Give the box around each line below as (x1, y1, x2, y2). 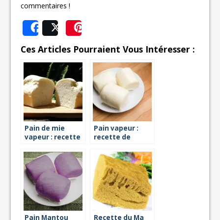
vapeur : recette (25, 132, 81, 141)
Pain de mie (25, 123, 65, 133)
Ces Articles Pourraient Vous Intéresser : (21, 43, 195, 55)
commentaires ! (21, 1, 71, 11)
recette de (94, 132, 131, 141)
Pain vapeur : (94, 123, 139, 133)
